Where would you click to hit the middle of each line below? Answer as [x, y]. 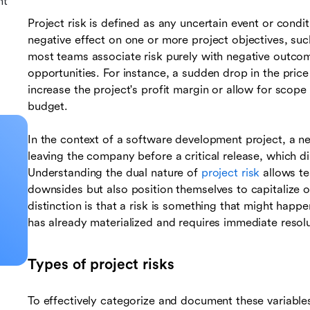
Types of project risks [101, 265]
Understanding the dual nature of [115, 173]
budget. [48, 107]
